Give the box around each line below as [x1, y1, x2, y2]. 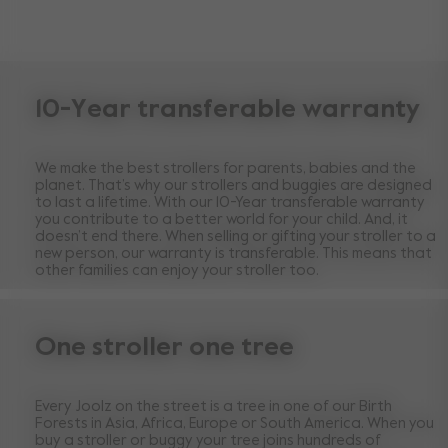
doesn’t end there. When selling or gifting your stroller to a [35, 229, 436, 245]
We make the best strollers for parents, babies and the [35, 161, 416, 177]
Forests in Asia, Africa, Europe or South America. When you [35, 416, 434, 432]
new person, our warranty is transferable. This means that [35, 246, 432, 262]
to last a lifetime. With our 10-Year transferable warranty [35, 195, 425, 211]
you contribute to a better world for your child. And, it [35, 212, 408, 228]
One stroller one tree [35, 335, 294, 362]
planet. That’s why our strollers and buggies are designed [35, 178, 432, 194]
